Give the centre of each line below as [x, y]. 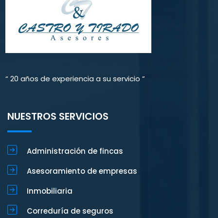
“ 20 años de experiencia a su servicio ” [75, 78]
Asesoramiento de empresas [82, 171]
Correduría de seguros [70, 211]
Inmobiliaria [50, 191]
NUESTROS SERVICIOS [58, 116]
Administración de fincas [75, 151]
